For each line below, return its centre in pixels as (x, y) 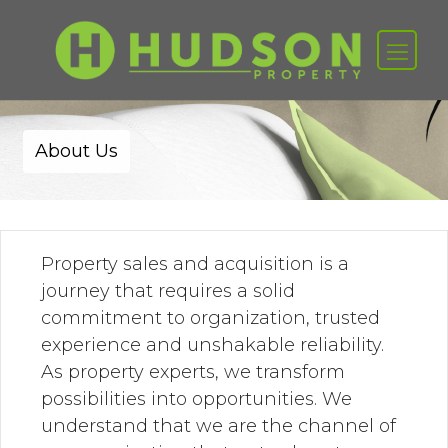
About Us (76, 151)
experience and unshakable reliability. (212, 345)
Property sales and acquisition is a (195, 264)
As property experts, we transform (193, 372)
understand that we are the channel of (218, 426)
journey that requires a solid (168, 291)
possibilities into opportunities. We (196, 399)
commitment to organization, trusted (210, 318)
